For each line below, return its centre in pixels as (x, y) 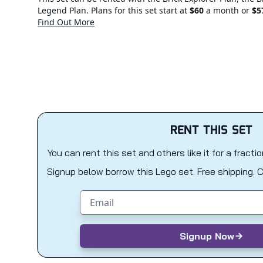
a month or (228, 10)
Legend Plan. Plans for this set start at (114, 10)
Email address (110, 197)
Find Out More (66, 22)
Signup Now (207, 236)
